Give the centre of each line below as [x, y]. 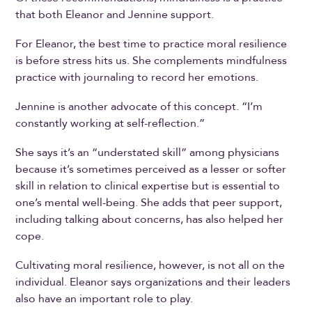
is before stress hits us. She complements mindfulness [151, 60]
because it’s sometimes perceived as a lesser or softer [151, 169]
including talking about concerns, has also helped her [150, 219]
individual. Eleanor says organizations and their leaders [153, 282]
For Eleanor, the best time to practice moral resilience [151, 44]
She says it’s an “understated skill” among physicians [148, 152]
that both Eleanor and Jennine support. [116, 14]
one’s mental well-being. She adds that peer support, [149, 202]
